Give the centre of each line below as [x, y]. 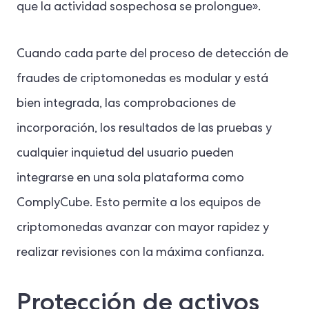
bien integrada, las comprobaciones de [126, 104]
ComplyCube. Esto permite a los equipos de [139, 203]
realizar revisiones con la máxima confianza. [142, 253]
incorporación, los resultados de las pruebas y [144, 129]
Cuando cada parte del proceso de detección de [152, 54]
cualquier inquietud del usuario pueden [125, 153]
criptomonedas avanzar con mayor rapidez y [143, 228]
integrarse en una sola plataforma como [130, 178]
